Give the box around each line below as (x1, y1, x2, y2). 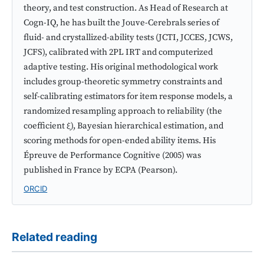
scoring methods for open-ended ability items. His (24, 135, 216, 147)
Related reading (12, 230, 97, 245)
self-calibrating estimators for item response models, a (24, 91, 233, 103)
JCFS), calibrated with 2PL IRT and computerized (24, 47, 213, 58)
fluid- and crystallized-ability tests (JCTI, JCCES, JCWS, (24, 32, 233, 44)
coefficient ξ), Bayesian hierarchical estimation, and (24, 120, 224, 132)
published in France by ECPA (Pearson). (24, 164, 178, 176)
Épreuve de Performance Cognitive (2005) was (24, 150, 202, 161)
